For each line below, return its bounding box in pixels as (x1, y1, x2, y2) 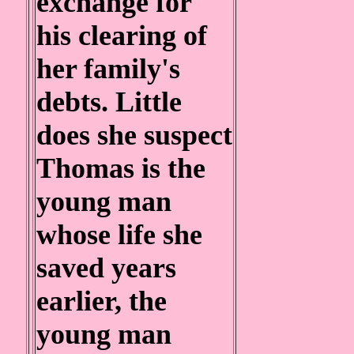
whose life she (36, 219, 202, 250)
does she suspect (36, 119, 232, 151)
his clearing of (36, 20, 207, 51)
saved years (36, 252, 176, 284)
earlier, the (36, 285, 167, 317)
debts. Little (36, 86, 182, 118)
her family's (36, 53, 180, 85)
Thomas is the (36, 153, 205, 184)
